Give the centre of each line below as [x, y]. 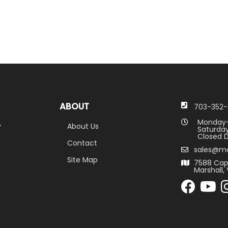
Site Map [82, 160]
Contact [82, 143]
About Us [83, 126]
